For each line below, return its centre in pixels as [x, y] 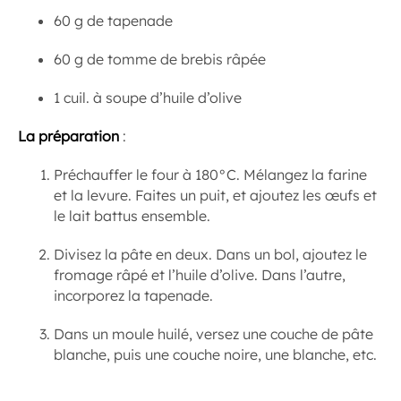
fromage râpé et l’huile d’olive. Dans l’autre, [200, 274]
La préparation [68, 136]
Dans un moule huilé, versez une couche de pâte [213, 333]
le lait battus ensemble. [133, 215]
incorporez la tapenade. [134, 295]
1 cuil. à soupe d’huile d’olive [148, 97]
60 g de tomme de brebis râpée [160, 59]
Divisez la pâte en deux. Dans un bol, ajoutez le [210, 254]
